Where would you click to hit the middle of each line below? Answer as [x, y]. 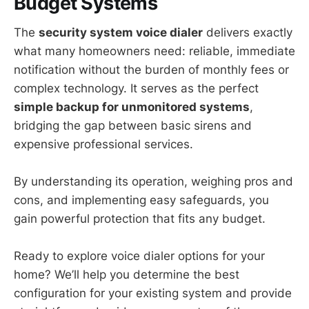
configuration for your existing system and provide [153, 293]
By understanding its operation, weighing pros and [153, 181]
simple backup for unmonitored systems [132, 107]
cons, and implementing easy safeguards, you [141, 200]
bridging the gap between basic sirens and [133, 125]
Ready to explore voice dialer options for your [139, 256]
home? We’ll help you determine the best [127, 275]
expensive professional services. [103, 144]
